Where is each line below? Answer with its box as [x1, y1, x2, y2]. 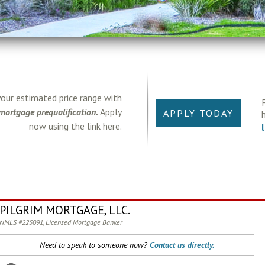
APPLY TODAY [163, 107, 234, 119]
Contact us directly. [149, 240, 215, 250]
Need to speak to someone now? [39, 240, 150, 250]
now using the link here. [29, 120, 122, 132]
